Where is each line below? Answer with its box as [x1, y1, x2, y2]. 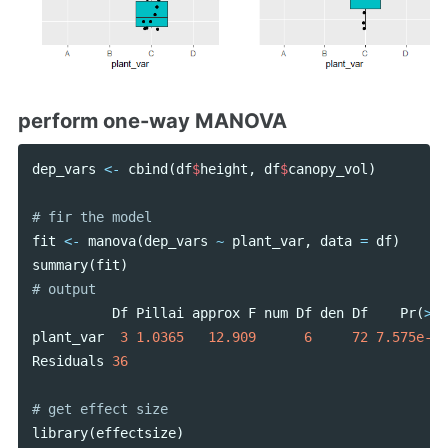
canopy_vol [287, 161, 368, 178]
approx [191, 305, 240, 322]
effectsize [95, 425, 176, 442]
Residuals [31, 353, 104, 370]
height [199, 161, 248, 178]
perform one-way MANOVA [18, 108, 287, 134]
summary [31, 257, 88, 274]
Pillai [135, 305, 184, 322]
